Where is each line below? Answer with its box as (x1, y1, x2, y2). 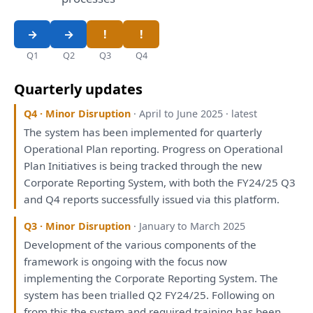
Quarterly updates (14, 80, 143, 99)
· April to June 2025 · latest (133, 106, 258, 120)
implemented (128, 125, 201, 140)
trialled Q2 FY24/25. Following (107, 287, 263, 302)
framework (24, 254, 79, 268)
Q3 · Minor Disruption (24, 219, 131, 233)
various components (122, 237, 228, 252)
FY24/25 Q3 (234, 175, 296, 190)
